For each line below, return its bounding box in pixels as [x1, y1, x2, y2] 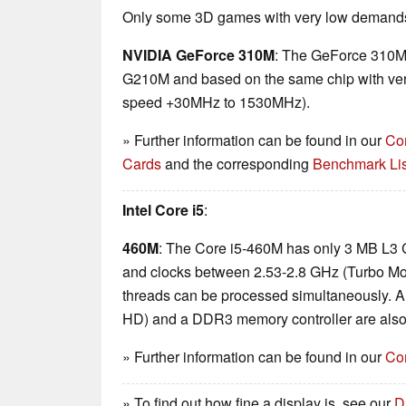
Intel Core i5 [122, 199, 204, 221]
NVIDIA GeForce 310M [122, 44, 275, 66]
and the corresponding [161, 153, 313, 175]
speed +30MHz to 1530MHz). [122, 92, 310, 113]
